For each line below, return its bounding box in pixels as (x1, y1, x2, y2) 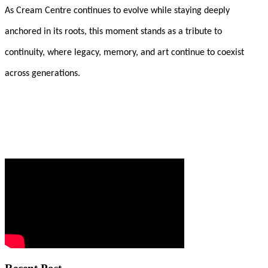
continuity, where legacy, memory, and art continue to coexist (5, 47, 244, 57)
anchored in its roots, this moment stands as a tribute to (5, 26, 222, 36)
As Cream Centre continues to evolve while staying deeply (5, 5, 230, 16)
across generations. (5, 68, 80, 78)
